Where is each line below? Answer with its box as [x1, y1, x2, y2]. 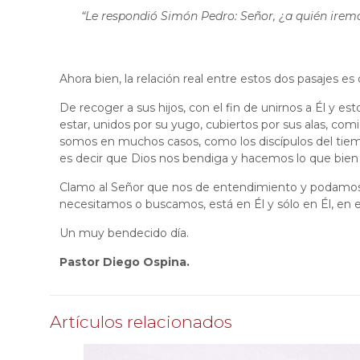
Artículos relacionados [50, 312, 232, 332]
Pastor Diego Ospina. [59, 255, 190, 269]
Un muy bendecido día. [59, 226, 190, 240]
